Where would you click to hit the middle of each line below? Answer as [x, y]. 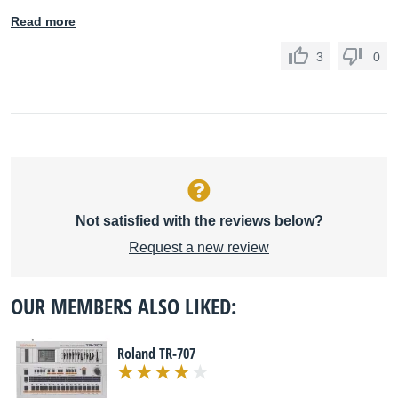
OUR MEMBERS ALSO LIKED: [123, 306]
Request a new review [199, 247]
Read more [43, 21]
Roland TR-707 [156, 354]
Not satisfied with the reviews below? [199, 221]
